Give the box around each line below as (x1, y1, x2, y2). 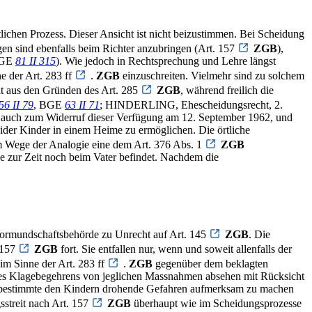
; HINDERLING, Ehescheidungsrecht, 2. (100, 99, 283, 111)
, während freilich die (180, 84, 274, 97)
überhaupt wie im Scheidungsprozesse (131, 297, 302, 310)
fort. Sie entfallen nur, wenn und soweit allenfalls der (58, 243, 292, 256)
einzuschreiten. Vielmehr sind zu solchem (120, 70, 304, 82)
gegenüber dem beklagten (153, 258, 268, 270)
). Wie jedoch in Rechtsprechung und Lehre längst (56, 55, 276, 68)
